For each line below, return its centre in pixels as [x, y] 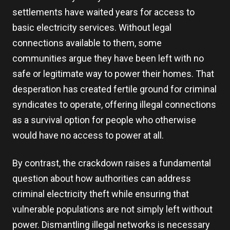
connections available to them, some [87, 43]
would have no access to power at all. [88, 135]
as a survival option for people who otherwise [104, 120]
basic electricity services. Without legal [92, 27]
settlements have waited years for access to [103, 12]
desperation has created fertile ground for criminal [114, 89]
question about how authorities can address [102, 178]
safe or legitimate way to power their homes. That [113, 74]
